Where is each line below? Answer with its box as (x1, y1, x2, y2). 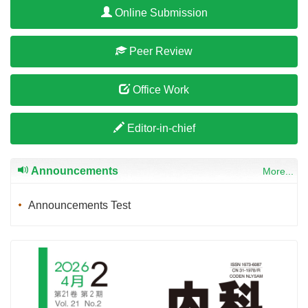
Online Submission (111, 7, 208, 19)
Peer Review (126, 45, 192, 58)
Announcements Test (28, 199, 131, 212)
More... (263, 166, 294, 177)
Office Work (130, 84, 189, 96)
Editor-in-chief (124, 122, 195, 135)
